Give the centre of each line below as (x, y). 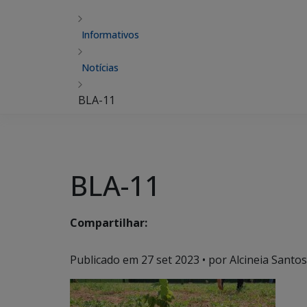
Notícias (100, 67)
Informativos (110, 35)
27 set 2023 (170, 260)
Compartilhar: (109, 223)
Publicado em (106, 260)
